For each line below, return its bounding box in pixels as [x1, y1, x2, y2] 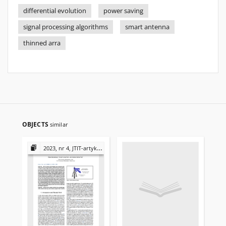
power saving [103, 7, 143, 15]
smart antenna [125, 23, 169, 31]
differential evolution [23, 7, 86, 15]
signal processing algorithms [23, 23, 108, 31]
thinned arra [23, 39, 61, 47]
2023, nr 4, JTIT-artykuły [43, 144, 97, 152]
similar [49, 121, 68, 128]
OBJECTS [22, 120, 50, 129]
